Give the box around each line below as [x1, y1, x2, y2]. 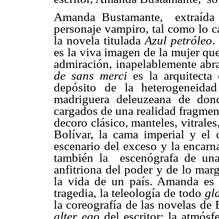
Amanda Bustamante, [54, 10, 163, 24]
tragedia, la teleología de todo [54, 186, 205, 200]
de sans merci [54, 69, 127, 83]
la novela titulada [54, 34, 145, 47]
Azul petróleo [145, 34, 212, 47]
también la [54, 151, 114, 165]
